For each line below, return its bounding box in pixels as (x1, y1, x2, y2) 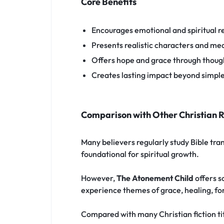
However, (81, 172, 116, 183)
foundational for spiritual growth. (81, 148, 199, 159)
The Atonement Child (116, 172, 193, 183)
